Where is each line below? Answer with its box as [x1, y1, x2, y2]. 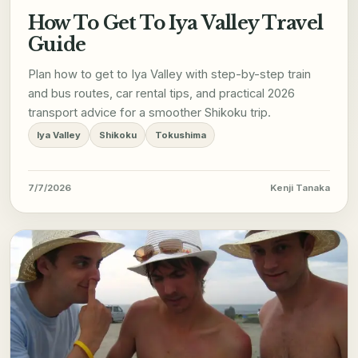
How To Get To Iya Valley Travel [27, 11, 324, 35]
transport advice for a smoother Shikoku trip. [27, 105, 271, 121]
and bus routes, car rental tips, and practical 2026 [27, 86, 295, 101]
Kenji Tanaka [270, 182, 331, 194]
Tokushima [154, 129, 206, 141]
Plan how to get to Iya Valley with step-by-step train [27, 67, 311, 82]
